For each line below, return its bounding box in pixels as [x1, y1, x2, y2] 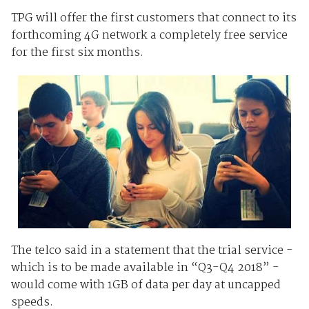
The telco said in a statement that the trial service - [10, 241, 293, 260]
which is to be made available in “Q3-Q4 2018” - [10, 258, 279, 277]
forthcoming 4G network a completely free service [10, 26, 288, 45]
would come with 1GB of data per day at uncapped [10, 275, 281, 295]
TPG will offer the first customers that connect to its [10, 8, 297, 28]
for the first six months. [10, 43, 143, 62]
